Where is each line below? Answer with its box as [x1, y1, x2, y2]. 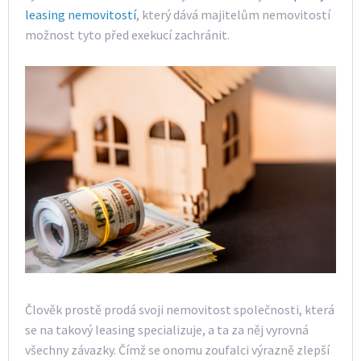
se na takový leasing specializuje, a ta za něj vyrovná [25, 321, 309, 338]
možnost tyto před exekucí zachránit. [25, 27, 230, 44]
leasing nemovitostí [25, 6, 136, 23]
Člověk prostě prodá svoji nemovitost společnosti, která [25, 301, 334, 317]
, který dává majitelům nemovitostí [136, 6, 330, 23]
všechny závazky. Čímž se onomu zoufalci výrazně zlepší [25, 341, 330, 358]
